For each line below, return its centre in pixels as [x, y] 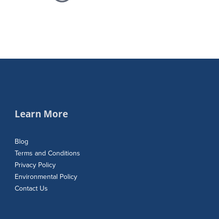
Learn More [41, 114]
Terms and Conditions [47, 153]
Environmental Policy [46, 177]
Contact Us [31, 189]
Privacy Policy [35, 165]
